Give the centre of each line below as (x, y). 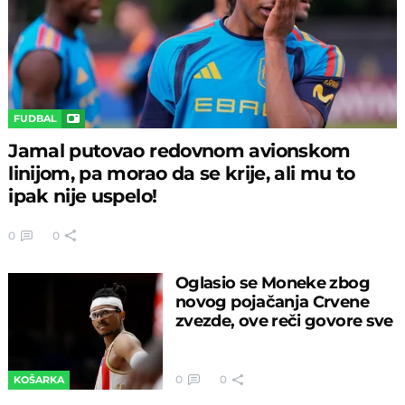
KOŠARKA (39, 380)
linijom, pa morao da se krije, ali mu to (182, 173)
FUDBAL (36, 119)
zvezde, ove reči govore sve (284, 321)
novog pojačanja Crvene (272, 302)
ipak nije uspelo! (83, 195)
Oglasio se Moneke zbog (272, 283)
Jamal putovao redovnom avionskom (179, 150)
